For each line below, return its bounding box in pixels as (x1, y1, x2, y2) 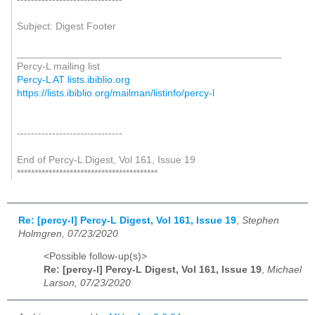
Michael (267, 264, 302, 276)
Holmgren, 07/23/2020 (18, 228, 118, 239)
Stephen (242, 214, 279, 226)
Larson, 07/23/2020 (44, 278, 131, 289)
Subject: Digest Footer (16, 20, 116, 32)
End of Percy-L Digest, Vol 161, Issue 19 (16, 154, 195, 165)
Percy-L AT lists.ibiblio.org (16, 74, 130, 85)
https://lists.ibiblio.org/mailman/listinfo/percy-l (16, 87, 214, 98)
